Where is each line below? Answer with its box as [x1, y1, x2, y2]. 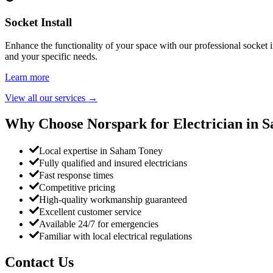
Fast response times [39, 170, 113, 181]
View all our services [5, 93, 88, 104]
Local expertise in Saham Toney [39, 146, 163, 157]
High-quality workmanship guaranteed [39, 194, 187, 205]
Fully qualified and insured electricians [39, 158, 187, 169]
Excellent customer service [39, 207, 141, 218]
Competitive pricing [39, 182, 115, 193]
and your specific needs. [5, 51, 97, 62]
